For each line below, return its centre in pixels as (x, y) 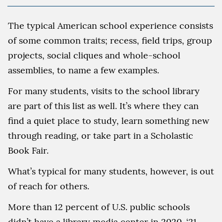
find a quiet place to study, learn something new (109, 121)
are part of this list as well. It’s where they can (103, 106)
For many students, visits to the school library (104, 91)
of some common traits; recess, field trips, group (110, 40)
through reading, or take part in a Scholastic (101, 136)
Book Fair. (28, 150)
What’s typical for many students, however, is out (111, 171)
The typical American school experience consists (111, 26)
